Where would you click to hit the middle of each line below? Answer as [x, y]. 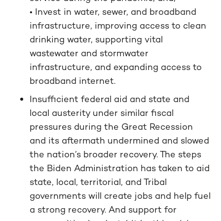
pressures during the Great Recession [111, 127]
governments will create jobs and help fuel [120, 196]
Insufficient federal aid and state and [110, 99]
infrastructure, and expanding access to [116, 67]
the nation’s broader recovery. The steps [115, 154]
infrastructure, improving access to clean [118, 25]
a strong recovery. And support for [103, 209]
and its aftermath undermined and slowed [119, 140]
